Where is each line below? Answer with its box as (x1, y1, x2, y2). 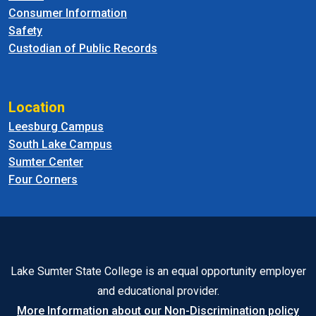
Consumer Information (8, 6, 127, 20)
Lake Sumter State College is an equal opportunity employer (10, 265, 306, 278)
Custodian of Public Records (8, 42, 157, 55)
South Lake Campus (8, 138, 112, 151)
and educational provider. (97, 284, 219, 298)
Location (8, 99, 65, 116)
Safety (8, 24, 42, 37)
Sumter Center (8, 155, 83, 169)
